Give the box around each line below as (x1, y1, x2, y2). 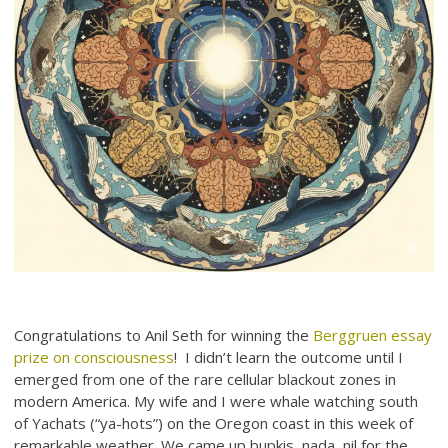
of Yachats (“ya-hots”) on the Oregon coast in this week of (14, 413, 414, 434)
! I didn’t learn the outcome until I (174, 347, 404, 368)
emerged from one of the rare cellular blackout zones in (14, 369, 397, 390)
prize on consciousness (14, 347, 175, 368)
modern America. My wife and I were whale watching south (14, 391, 419, 412)
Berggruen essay (313, 325, 433, 346)
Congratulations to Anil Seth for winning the (14, 325, 314, 346)
